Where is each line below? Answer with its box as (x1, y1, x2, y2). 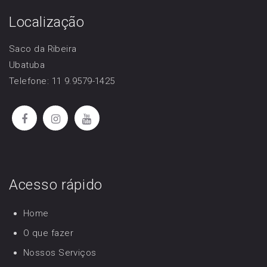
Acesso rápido (9, 176, 103, 194)
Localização (9, 14, 85, 31)
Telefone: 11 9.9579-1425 (9, 76, 115, 87)
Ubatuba (9, 60, 45, 71)
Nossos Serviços (23, 247, 97, 259)
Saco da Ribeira (9, 44, 77, 55)
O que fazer (23, 228, 73, 239)
